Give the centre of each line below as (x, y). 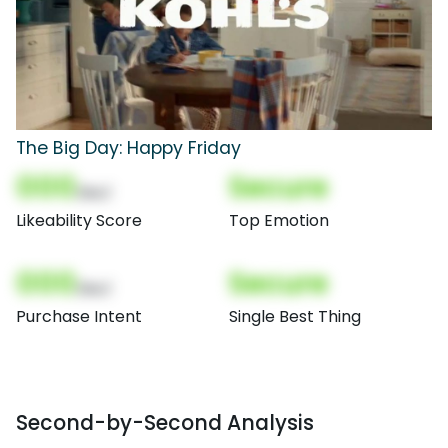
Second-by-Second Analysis (165, 423)
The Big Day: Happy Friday (128, 148)
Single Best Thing (295, 317)
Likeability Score (79, 221)
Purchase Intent (79, 317)
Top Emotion (279, 221)
